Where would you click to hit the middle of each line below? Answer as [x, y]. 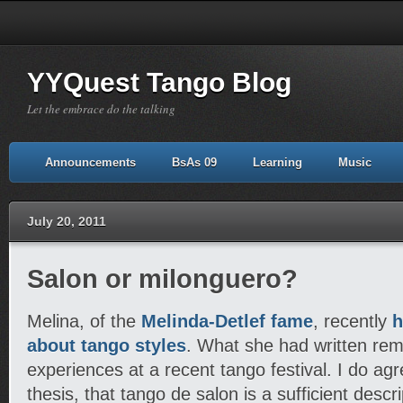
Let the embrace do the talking [101, 109]
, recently [353, 321]
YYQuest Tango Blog [159, 82]
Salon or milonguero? [162, 279]
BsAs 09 [194, 162]
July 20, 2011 [67, 221]
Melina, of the [84, 321]
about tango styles [107, 345]
